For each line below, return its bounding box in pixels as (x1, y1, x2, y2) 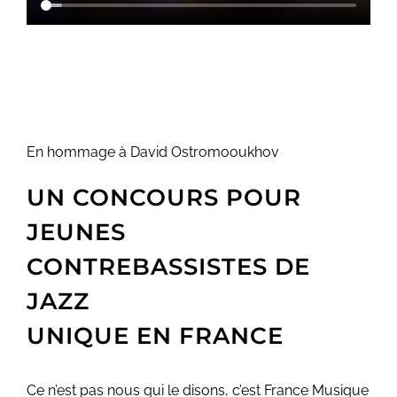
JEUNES (26, 218, 126, 247)
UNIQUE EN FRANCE (26, 322, 284, 351)
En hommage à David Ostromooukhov (26, 144, 279, 161)
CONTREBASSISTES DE (26, 253, 310, 282)
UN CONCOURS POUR (26, 183, 301, 213)
